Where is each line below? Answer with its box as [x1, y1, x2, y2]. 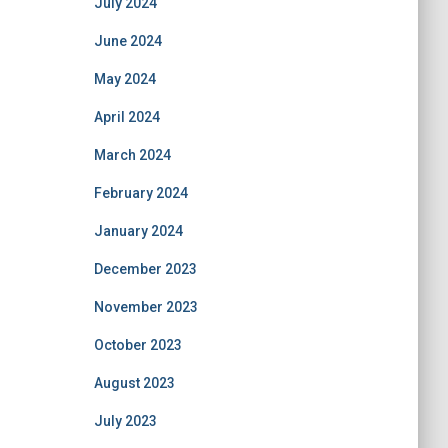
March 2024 [93, 147, 171, 163]
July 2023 [93, 413, 157, 429]
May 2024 [93, 71, 156, 87]
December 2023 [93, 261, 197, 277]
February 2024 [93, 185, 188, 201]
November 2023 [93, 299, 198, 315]
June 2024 [93, 33, 162, 49]
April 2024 [93, 109, 160, 125]
